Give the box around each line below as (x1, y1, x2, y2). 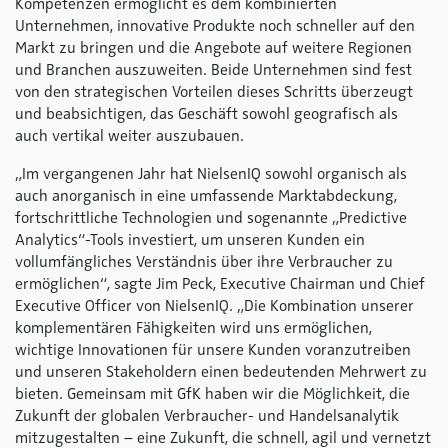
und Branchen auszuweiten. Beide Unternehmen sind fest (15, 60, 412, 80)
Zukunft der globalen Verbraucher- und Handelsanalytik (15, 406, 399, 426)
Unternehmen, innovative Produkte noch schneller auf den (15, 16, 415, 36)
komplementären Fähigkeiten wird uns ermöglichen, (15, 318, 372, 338)
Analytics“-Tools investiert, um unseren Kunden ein (15, 230, 365, 250)
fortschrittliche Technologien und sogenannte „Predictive (15, 208, 407, 228)
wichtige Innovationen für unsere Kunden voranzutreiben (15, 340, 411, 360)
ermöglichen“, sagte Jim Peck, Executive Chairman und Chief (15, 274, 425, 294)
